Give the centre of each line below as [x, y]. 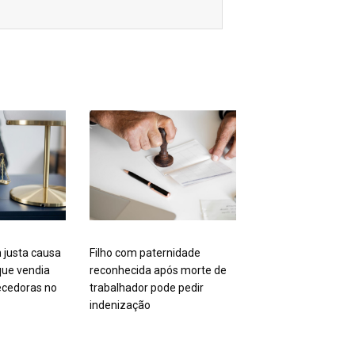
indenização [120, 305]
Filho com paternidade [145, 252]
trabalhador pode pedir [147, 287]
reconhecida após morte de [158, 270]
